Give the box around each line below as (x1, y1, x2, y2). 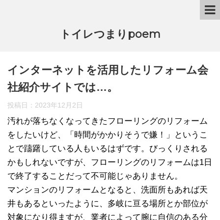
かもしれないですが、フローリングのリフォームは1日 (7, 158, 212, 167)
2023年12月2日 (35, 101, 83, 109)
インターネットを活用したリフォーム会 (7, 64, 208, 76)
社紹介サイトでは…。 (7, 81, 118, 93)
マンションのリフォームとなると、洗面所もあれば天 (7, 185, 208, 194)
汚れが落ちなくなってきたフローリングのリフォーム (7, 116, 208, 126)
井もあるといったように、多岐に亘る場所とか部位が (7, 199, 208, 208)
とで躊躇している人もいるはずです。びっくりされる (7, 144, 208, 153)
